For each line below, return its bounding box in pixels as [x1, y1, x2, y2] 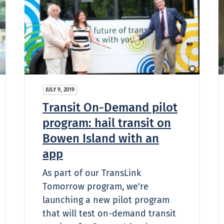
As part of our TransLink [42, 167, 141, 178]
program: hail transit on [42, 115, 171, 130]
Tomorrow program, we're [42, 180, 148, 192]
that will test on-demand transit [42, 207, 176, 219]
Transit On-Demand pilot [42, 100, 177, 114]
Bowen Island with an [42, 131, 159, 145]
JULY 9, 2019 [45, 86, 74, 93]
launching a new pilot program [42, 194, 169, 205]
